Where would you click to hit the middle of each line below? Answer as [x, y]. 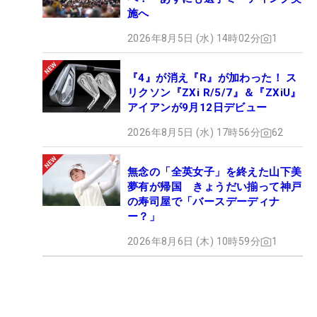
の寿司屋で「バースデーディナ [204, 202]
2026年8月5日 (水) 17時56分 [194, 133]
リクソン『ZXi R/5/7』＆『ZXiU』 [214, 93]
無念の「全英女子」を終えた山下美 [215, 172]
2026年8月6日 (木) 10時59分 [194, 242]
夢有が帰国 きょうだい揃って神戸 [215, 187]
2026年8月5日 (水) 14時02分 [194, 39]
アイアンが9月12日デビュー [197, 108]
